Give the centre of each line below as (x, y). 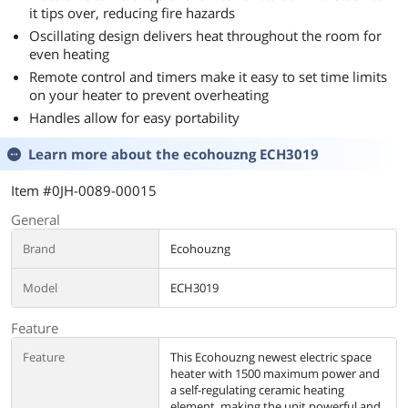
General (36, 219)
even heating (69, 54)
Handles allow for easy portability (134, 117)
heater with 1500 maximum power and (275, 373)
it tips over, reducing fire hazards (132, 13)
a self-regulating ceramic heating (257, 390)
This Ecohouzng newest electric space (271, 357)
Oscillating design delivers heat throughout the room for (205, 36)
